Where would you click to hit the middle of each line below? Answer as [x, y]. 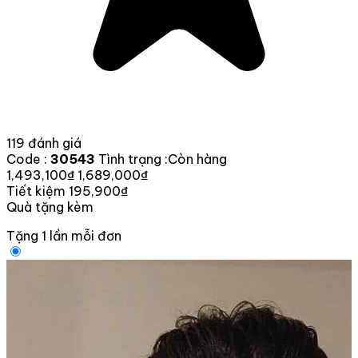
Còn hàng [197, 159]
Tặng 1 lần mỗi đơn [64, 235]
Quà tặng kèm [50, 207]
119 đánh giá [44, 143]
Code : [28, 159]
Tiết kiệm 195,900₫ [67, 191]
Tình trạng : [133, 159]
